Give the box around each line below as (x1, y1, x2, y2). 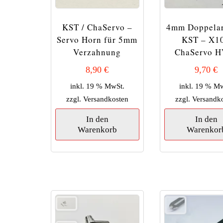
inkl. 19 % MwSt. (70, 81, 124, 90)
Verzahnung (73, 46, 121, 58)
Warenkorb (77, 124, 117, 134)
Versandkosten (83, 94, 128, 103)
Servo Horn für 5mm (57, 34, 138, 46)
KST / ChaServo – (62, 21, 132, 33)
